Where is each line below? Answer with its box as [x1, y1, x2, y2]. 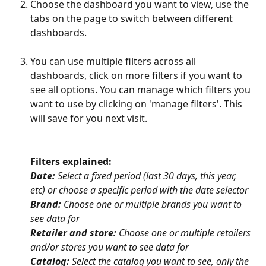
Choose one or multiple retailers [116, 226, 253, 240]
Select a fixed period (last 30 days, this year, [55, 169, 239, 183]
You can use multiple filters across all [30, 55, 198, 68]
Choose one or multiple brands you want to [61, 198, 244, 211]
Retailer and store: [30, 226, 116, 240]
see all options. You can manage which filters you [30, 83, 253, 97]
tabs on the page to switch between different [30, 11, 235, 25]
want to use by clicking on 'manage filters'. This [30, 97, 245, 111]
